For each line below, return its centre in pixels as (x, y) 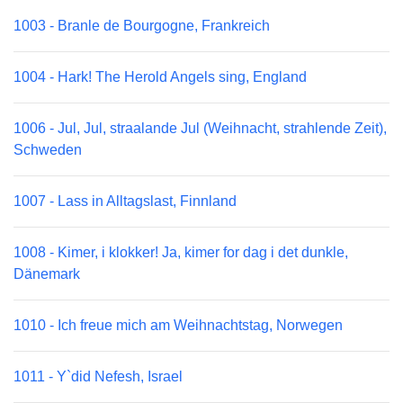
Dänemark (47, 274)
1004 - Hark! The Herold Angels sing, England (160, 77)
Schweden (48, 150)
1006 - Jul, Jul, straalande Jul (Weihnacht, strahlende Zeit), (200, 128)
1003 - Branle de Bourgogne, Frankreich (142, 26)
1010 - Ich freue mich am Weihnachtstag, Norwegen (178, 325)
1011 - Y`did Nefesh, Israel (98, 376)
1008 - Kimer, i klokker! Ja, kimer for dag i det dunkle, (181, 252)
